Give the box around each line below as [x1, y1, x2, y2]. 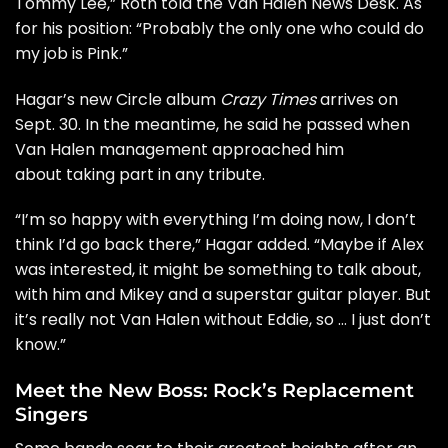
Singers [15, 402, 88, 427]
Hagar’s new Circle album [15, 87, 220, 111]
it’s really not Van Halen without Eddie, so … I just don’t [15, 308, 431, 332]
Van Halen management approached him [15, 137, 344, 161]
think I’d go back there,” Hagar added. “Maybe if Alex [15, 233, 424, 257]
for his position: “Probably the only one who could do [15, 16, 424, 40]
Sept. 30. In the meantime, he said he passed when [15, 112, 410, 136]
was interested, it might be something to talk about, [15, 258, 421, 282]
